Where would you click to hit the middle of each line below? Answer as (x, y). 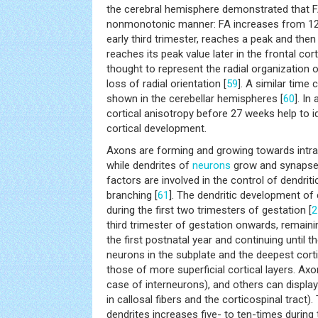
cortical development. (157, 128)
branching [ (132, 195)
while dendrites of (149, 165)
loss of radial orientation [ (166, 83)
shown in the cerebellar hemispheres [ (195, 98)
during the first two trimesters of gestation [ (209, 210)
